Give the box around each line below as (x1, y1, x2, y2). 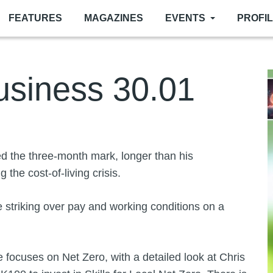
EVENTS (165, 13, 205, 23)
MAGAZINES (83, 13, 143, 23)
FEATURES (8, 13, 62, 23)
